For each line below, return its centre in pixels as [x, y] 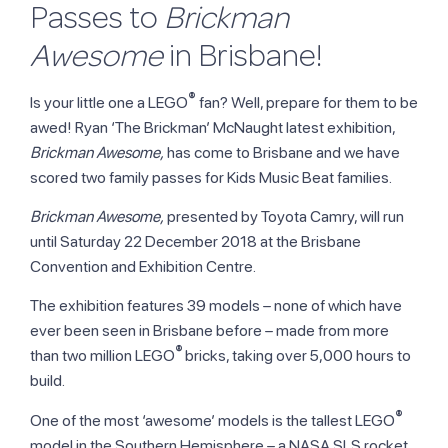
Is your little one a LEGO [109, 102]
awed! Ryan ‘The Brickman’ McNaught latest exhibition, [212, 127]
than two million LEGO [102, 356]
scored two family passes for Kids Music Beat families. [211, 177]
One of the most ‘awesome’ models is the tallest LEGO [212, 420]
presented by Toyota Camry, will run [284, 216]
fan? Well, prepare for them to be [307, 102]
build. [47, 381]
